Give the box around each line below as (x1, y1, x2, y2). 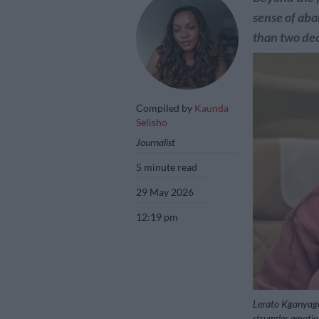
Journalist (136, 135, 175, 148)
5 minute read (136, 160, 198, 173)
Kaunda (194, 101, 229, 114)
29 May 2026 (136, 185, 194, 198)
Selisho (136, 115, 167, 128)
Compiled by (136, 101, 194, 114)
